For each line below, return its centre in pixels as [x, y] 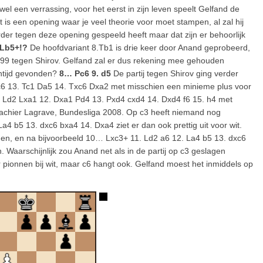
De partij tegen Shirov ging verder [175, 73]
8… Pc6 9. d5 [85, 73]
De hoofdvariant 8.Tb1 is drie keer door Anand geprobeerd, [139, 48]
